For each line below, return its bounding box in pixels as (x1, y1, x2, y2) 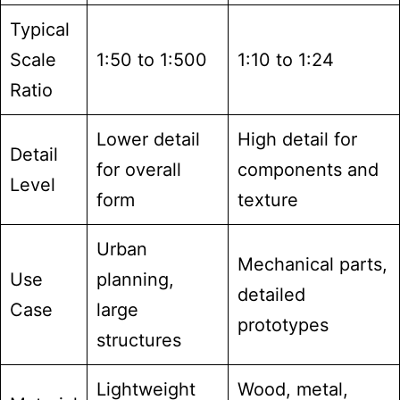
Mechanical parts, (237, 254, 387, 275)
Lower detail (96, 129, 200, 150)
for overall (96, 159, 181, 180)
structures (96, 329, 181, 351)
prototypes (237, 314, 329, 336)
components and (237, 159, 379, 180)
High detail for (237, 129, 357, 150)
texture (237, 189, 298, 211)
